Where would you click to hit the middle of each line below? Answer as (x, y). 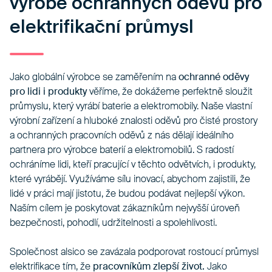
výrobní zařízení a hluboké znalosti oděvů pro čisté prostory (134, 121)
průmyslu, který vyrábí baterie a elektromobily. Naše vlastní (131, 106)
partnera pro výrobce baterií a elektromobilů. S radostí (122, 150)
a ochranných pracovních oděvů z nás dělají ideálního (122, 135)
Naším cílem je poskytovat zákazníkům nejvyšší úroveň (125, 208)
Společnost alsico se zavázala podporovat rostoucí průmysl (134, 252)
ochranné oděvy (214, 77)
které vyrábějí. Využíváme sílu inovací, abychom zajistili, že (130, 179)
